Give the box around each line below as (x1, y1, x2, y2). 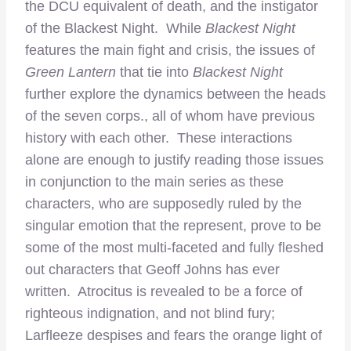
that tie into (116, 63, 193, 80)
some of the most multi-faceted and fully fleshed (25, 239, 324, 255)
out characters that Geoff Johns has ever (25, 261, 280, 277)
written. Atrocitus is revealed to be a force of (25, 283, 302, 299)
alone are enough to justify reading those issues (25, 151, 324, 168)
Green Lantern (25, 63, 116, 80)
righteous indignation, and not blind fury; (25, 305, 275, 321)
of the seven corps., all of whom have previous (25, 107, 315, 124)
